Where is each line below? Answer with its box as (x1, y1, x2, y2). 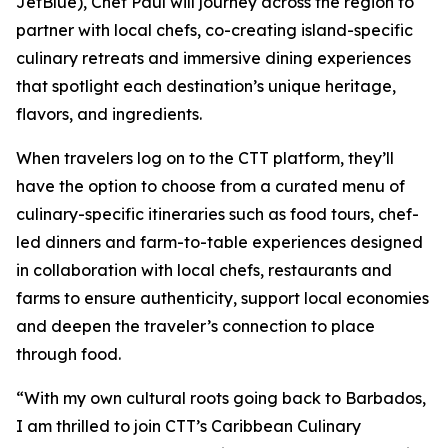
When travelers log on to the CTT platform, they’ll (16, 148, 394, 168)
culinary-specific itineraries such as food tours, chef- (16, 204, 419, 224)
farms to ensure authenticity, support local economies (16, 288, 429, 308)
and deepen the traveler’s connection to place (16, 316, 375, 336)
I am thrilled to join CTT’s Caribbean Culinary (16, 416, 361, 436)
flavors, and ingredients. (16, 104, 202, 124)
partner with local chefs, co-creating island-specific (16, 20, 413, 40)
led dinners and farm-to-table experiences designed (16, 232, 423, 252)
